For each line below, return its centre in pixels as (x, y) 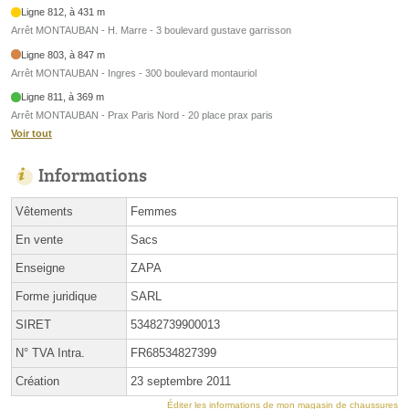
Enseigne (40, 268)
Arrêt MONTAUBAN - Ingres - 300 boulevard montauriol (134, 73)
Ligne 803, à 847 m (63, 54)
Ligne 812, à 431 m (63, 12)
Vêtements (44, 212)
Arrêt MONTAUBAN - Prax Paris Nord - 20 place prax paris (142, 115)
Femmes (154, 212)
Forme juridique (56, 297)
